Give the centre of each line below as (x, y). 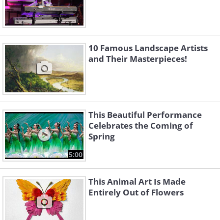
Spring (102, 137)
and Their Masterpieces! (138, 59)
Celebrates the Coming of (141, 126)
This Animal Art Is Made (137, 182)
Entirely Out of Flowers (136, 192)
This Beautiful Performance (145, 115)
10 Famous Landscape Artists (148, 48)
